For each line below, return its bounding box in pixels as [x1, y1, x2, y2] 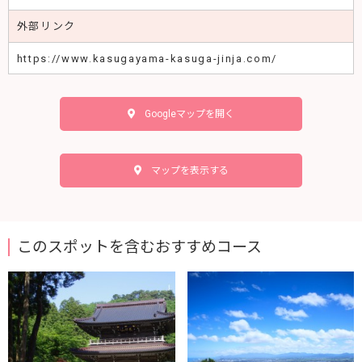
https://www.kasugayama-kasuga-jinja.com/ [16, 71, 277, 84]
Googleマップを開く [135, 127, 234, 139]
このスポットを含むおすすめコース [17, 256, 263, 276]
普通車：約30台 [16, 6, 103, 19]
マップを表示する [141, 183, 229, 196]
